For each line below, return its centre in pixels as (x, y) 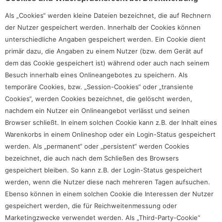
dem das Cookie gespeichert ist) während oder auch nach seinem (107, 63)
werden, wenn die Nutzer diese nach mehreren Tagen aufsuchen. (108, 182)
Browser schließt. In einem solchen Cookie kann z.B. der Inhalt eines (111, 123)
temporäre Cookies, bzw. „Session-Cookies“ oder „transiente (99, 87)
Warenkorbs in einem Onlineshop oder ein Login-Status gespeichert (110, 135)
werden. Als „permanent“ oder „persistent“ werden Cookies (97, 146)
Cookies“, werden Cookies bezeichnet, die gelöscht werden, (99, 99)
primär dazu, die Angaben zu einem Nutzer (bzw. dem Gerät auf (104, 51)
